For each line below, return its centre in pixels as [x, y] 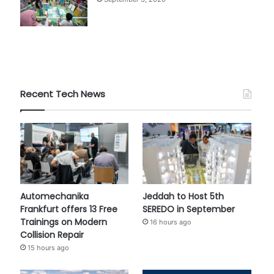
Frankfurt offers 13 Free [68, 209]
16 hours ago [171, 222]
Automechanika [54, 197]
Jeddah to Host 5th [183, 197]
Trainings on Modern [63, 222]
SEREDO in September [189, 209]
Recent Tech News [62, 94]
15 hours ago [48, 248]
